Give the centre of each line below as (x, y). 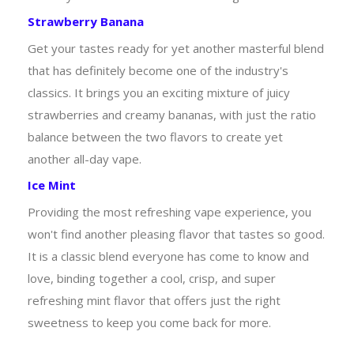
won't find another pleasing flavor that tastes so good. (176, 233)
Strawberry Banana (86, 21)
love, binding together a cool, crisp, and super (152, 278)
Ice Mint (52, 185)
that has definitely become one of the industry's (158, 70)
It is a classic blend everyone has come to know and (168, 256)
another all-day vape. (85, 158)
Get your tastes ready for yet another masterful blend (176, 48)
